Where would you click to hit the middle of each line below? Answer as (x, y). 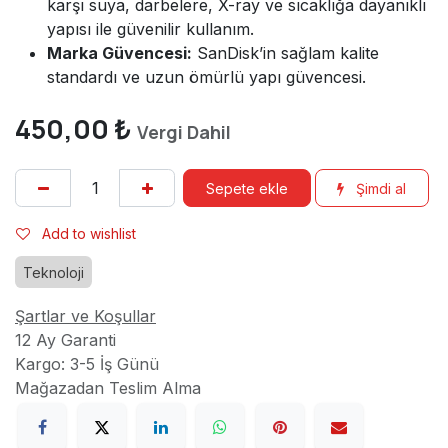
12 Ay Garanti (65, 340)
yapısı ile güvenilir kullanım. (150, 29)
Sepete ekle (246, 188)
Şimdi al (379, 188)
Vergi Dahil (184, 132)
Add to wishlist (89, 233)
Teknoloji (53, 273)
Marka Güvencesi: (119, 53)
